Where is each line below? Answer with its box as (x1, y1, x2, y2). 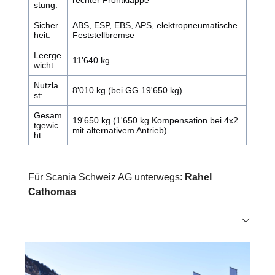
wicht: (34, 60, 56, 70)
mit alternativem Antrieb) (72, 125, 167, 135)
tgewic (34, 120, 58, 130)
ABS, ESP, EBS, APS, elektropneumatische (72, 20, 238, 30)
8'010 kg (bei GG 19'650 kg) (72, 85, 182, 95)
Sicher (34, 20, 58, 30)
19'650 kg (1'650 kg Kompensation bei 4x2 (72, 115, 238, 125)
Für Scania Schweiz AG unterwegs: (28, 171, 185, 182)
